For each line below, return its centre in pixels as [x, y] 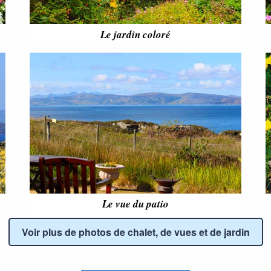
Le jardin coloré [135, 35]
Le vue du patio [135, 204]
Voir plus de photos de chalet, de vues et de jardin [135, 232]
